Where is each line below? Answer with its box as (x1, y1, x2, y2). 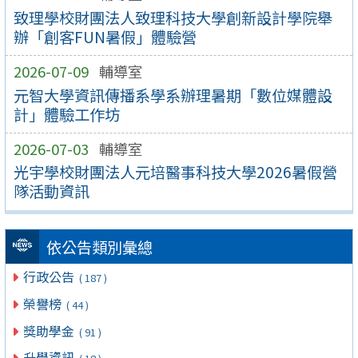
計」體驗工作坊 (13, 102, 120, 125)
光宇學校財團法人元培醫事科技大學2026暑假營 (13, 161, 337, 184)
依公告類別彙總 (46, 235, 153, 258)
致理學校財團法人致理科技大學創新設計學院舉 (13, 6, 332, 29)
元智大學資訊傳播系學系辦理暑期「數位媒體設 (13, 83, 332, 106)
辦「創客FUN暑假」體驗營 (13, 25, 197, 48)
